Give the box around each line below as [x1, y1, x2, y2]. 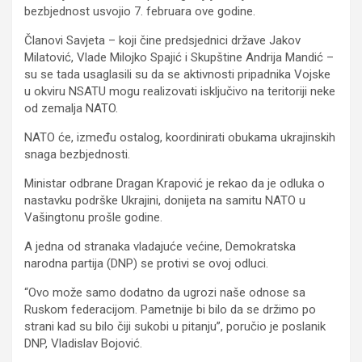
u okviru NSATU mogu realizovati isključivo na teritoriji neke [24, 84, 335, 99]
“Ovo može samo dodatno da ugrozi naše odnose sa [24, 285, 305, 301]
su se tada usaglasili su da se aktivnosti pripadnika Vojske [24, 67, 330, 82]
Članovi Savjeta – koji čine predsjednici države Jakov [24, 33, 301, 48]
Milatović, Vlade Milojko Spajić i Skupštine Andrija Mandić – [24, 50, 334, 65]
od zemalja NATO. [24, 101, 118, 116]
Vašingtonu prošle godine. [24, 210, 162, 225]
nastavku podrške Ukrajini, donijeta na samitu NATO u [24, 193, 305, 208]
